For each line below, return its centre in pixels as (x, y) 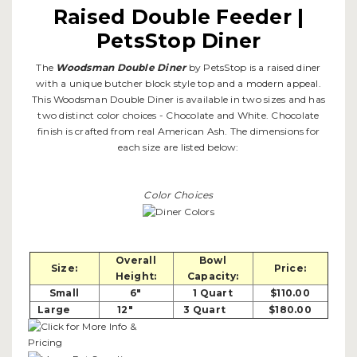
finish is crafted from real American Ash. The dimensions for (178, 131)
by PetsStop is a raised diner (255, 68)
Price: (290, 269)
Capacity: (213, 277)
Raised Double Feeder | (178, 17)
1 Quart (213, 293)
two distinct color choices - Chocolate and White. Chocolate (178, 116)
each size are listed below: (178, 147)
